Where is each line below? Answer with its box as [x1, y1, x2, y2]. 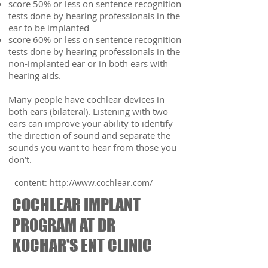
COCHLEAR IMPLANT [12, 194, 141, 215]
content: [12, 177, 50, 188]
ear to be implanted [8, 22, 89, 33]
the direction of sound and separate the [8, 129, 170, 141]
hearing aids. [8, 69, 61, 81]
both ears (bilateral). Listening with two [8, 105, 168, 117]
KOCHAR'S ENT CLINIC [12, 235, 152, 255]
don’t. [8, 153, 32, 165]
